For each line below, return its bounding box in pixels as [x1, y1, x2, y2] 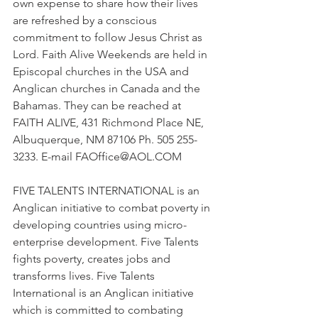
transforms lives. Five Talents [13, 269, 158, 283]
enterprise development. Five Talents [13, 235, 202, 248]
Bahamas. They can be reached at [13, 99, 184, 112]
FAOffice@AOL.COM [75, 150, 182, 163]
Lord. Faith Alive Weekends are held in [13, 48, 210, 61]
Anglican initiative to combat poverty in [13, 201, 213, 214]
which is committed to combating [13, 303, 186, 317]
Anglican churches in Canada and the [13, 82, 203, 95]
